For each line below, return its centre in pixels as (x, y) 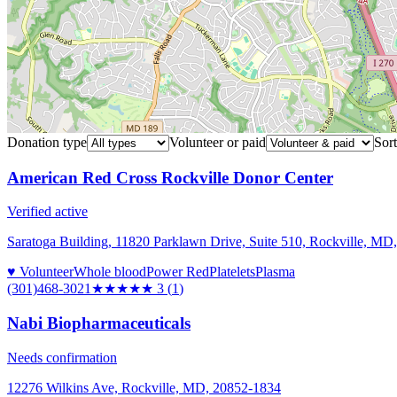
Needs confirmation (62, 357)
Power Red (178, 272)
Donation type (47, 142)
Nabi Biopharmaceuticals (99, 323)
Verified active (47, 212)
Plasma (275, 272)
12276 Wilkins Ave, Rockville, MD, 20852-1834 (144, 387)
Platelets (232, 272)
